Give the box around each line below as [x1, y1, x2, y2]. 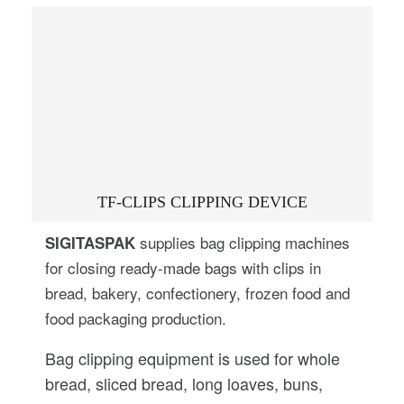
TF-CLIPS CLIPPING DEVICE [96, 193, 308, 211]
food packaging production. [45, 307, 226, 329]
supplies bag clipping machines [135, 231, 350, 253]
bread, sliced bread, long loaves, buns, [45, 372, 323, 395]
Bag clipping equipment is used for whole [45, 346, 340, 370]
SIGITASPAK [45, 232, 135, 253]
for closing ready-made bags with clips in [45, 256, 321, 279]
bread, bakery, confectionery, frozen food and [45, 281, 350, 304]
